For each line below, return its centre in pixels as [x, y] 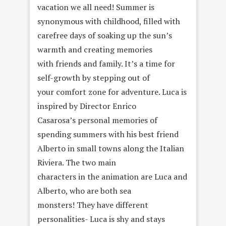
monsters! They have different [93, 205]
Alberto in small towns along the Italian [111, 148]
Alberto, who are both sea [84, 190]
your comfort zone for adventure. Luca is [112, 92]
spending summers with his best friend [108, 134]
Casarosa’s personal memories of [97, 120]
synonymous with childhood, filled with [109, 21]
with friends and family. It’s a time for [106, 63]
